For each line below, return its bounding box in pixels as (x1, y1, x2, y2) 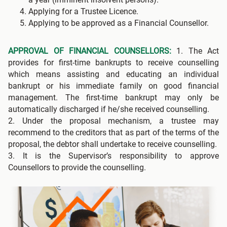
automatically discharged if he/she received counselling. (8, 104, 209, 115)
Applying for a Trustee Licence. (28, 7, 138, 17)
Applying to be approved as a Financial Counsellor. (28, 18, 209, 28)
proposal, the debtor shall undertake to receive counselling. (8, 139, 217, 149)
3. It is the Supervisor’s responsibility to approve (8, 151, 219, 161)
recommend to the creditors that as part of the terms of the (8, 128, 219, 138)
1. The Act (171, 46, 219, 56)
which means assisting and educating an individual (8, 69, 219, 80)
